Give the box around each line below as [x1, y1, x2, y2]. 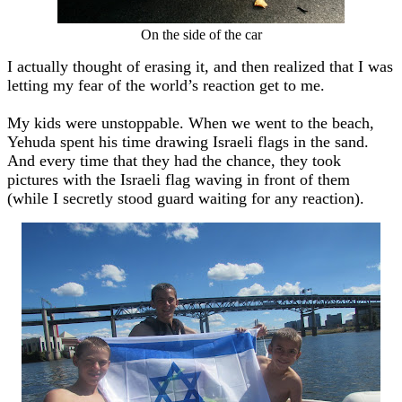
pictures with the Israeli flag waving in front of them [7, 170, 350, 188]
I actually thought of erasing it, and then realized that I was [7, 57, 393, 75]
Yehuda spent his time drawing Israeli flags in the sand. [7, 132, 369, 151]
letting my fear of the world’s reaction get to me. [7, 75, 325, 94]
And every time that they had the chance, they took [7, 151, 341, 170]
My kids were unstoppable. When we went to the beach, [7, 113, 374, 132]
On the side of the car [140, 26, 262, 42]
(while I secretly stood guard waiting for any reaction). [7, 188, 364, 207]
